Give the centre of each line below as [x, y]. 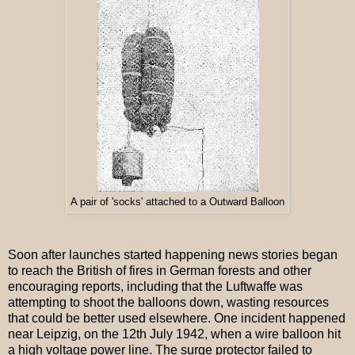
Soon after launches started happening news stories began [173, 255]
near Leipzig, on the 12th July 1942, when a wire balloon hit [174, 334]
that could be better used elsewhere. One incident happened [177, 319]
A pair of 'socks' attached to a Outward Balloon [177, 202]
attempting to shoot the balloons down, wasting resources [168, 303]
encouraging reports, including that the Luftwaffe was [155, 287]
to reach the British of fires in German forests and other [160, 271]
